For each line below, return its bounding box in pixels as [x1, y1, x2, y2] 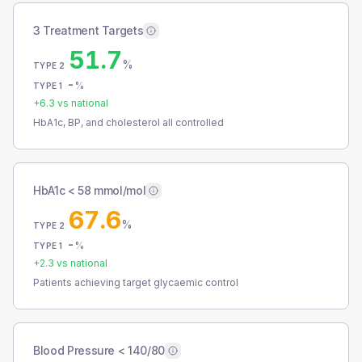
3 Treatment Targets [33, 23, 144, 37]
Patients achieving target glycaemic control [33, 276, 238, 288]
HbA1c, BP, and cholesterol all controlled [33, 116, 224, 128]
